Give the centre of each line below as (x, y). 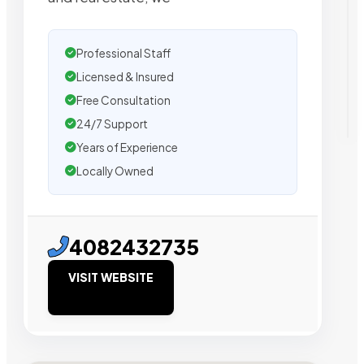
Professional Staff (123, 53)
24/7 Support (112, 123)
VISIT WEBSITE (111, 277)
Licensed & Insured (125, 76)
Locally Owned (115, 171)
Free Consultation (123, 100)
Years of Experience (127, 147)
